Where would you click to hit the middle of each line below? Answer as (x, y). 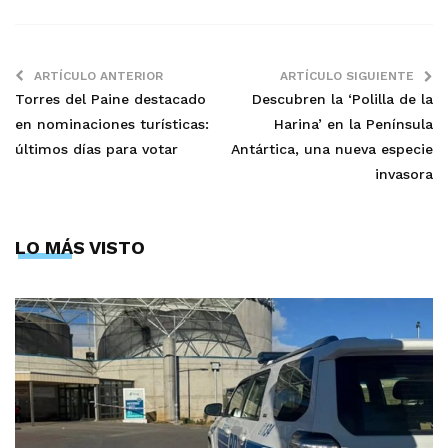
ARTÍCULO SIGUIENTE (347, 75)
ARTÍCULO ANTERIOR (98, 75)
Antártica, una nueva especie (332, 148)
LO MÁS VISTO (80, 247)
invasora (404, 173)
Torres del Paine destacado (110, 98)
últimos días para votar (96, 148)
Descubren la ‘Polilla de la (342, 98)
